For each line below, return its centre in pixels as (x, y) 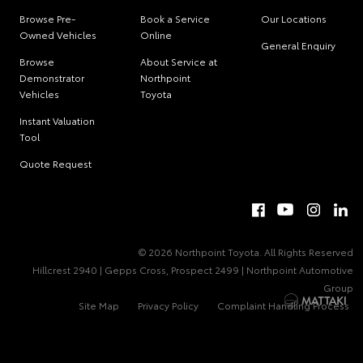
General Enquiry (299, 45)
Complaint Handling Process (283, 305)
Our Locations (294, 19)
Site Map (99, 305)
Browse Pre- (47, 19)
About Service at (179, 62)
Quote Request (56, 164)
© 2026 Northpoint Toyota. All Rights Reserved (246, 252)
